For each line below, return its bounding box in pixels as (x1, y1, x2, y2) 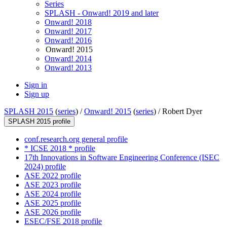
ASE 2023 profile (24, 180, 81, 190)
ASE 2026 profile (24, 208, 81, 217)
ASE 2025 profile (24, 199, 81, 208)
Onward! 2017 (45, 27, 92, 36)
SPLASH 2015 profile (8, 118, 70, 126)
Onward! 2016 (45, 36, 92, 45)
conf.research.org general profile (24, 135, 128, 144)
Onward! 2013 (45, 63, 92, 72)
